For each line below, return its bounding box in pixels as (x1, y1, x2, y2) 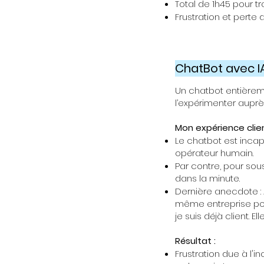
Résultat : (175, 235, 216, 247)
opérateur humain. (175, 147, 253, 159)
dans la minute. (175, 172, 240, 184)
